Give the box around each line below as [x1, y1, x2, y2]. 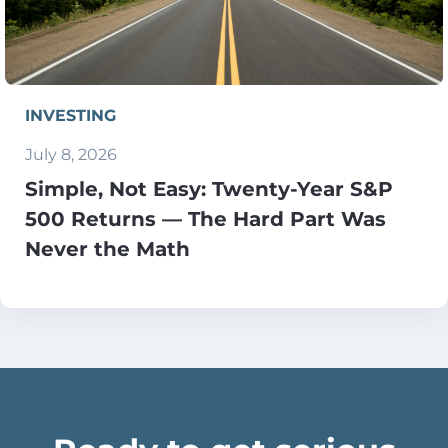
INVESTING [25, 104, 116, 126]
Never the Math [25, 234, 190, 262]
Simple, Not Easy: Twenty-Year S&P [25, 174, 393, 202]
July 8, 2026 [25, 143, 117, 165]
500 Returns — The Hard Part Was [25, 204, 386, 232]
